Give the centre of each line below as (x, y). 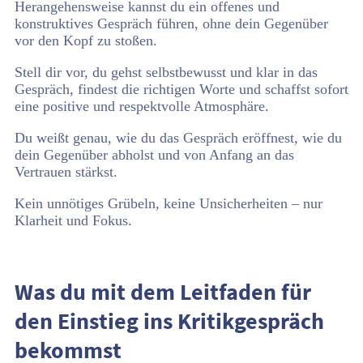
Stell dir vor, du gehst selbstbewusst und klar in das (166, 72)
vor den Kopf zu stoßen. (86, 41)
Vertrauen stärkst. (66, 172)
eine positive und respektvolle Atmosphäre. (142, 106)
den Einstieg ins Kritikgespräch (169, 321)
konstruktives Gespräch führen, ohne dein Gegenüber (171, 23)
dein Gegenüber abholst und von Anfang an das (154, 155)
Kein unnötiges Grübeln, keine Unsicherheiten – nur (169, 203)
